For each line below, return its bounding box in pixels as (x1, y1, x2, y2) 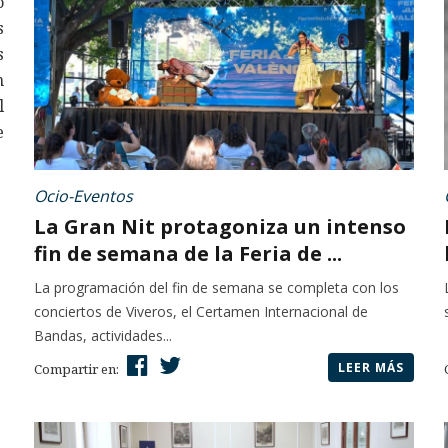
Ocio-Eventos (34, 184, 133, 207)
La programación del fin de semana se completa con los (34, 277, 399, 297)
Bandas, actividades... (34, 325, 172, 345)
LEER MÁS (338, 358, 404, 376)
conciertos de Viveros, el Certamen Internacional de (34, 301, 368, 321)
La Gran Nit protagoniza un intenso (34, 212, 406, 240)
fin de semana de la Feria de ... (34, 239, 342, 267)
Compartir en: (34, 359, 122, 378)
